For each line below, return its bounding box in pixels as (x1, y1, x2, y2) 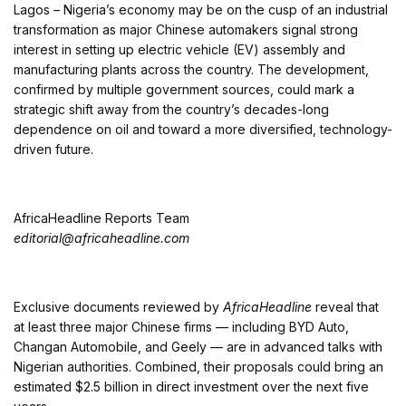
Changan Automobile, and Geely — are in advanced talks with (14, 339, 382, 355)
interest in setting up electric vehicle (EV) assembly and (14, 42, 345, 58)
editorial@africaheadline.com (14, 230, 193, 246)
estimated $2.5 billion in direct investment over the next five (14, 379, 369, 395)
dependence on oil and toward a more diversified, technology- (14, 121, 392, 138)
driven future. (14, 141, 93, 158)
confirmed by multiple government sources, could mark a (14, 82, 354, 98)
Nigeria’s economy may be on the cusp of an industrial (63, 2, 388, 18)
